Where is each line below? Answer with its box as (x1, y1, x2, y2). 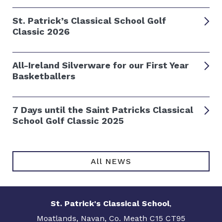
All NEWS (91, 157, 131, 166)
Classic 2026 (12, 26, 70, 37)
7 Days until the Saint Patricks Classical (12, 105, 193, 115)
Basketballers (12, 71, 75, 82)
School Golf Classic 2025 (12, 115, 124, 126)
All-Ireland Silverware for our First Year (12, 60, 189, 71)
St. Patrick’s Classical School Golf (12, 15, 166, 26)
